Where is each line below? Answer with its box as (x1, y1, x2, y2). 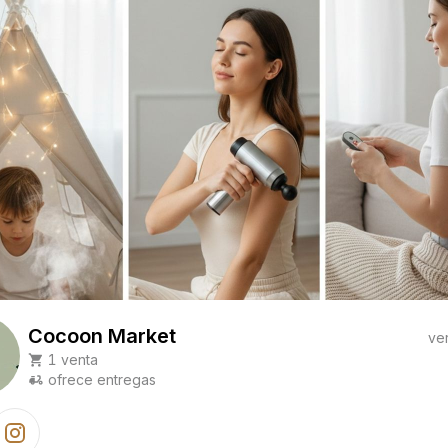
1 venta (48, 351, 98, 368)
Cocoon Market (28, 324, 176, 348)
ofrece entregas (48, 371, 156, 388)
